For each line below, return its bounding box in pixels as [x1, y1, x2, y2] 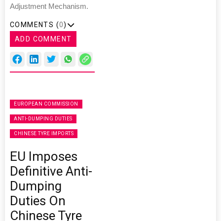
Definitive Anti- [10, 164, 92, 179]
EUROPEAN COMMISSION [14, 101, 78, 107]
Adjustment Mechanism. [10, 2, 88, 11]
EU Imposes [10, 149, 77, 164]
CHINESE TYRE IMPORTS [14, 131, 74, 137]
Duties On [10, 193, 66, 209]
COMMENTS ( [10, 21, 59, 29]
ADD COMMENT [15, 35, 72, 43]
